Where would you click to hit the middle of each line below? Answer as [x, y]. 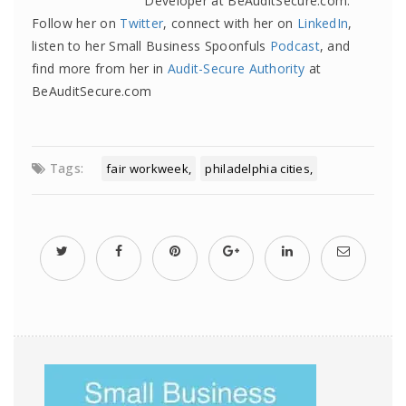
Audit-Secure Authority [236, 68]
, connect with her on [230, 23]
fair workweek [148, 169]
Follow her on [76, 23]
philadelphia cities [258, 169]
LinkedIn [323, 23]
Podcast [295, 46]
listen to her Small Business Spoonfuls [151, 46]
